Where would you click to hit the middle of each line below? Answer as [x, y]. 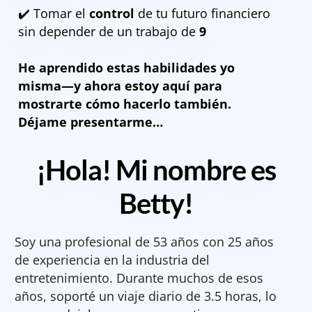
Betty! [156, 203]
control [112, 13]
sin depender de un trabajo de [109, 31]
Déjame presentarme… [91, 122]
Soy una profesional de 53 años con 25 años [144, 241]
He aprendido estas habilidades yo [126, 67]
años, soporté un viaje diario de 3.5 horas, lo [146, 296]
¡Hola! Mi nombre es [156, 170]
